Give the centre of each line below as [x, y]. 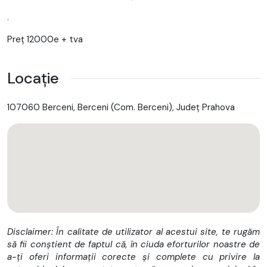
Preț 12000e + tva [45, 39]
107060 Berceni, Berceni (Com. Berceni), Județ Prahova [121, 107]
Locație [33, 78]
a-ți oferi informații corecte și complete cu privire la [133, 257]
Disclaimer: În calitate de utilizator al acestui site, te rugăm [133, 232]
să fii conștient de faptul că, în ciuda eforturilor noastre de [133, 244]
